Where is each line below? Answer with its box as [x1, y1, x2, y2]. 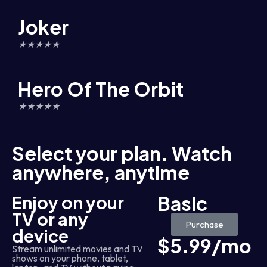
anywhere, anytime [12, 160, 190, 184]
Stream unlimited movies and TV [12, 243, 143, 254]
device [12, 225, 69, 246]
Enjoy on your [12, 191, 124, 213]
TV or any [12, 208, 88, 229]
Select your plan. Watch [12, 141, 232, 165]
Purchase [185, 219, 223, 230]
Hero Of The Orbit [18, 77, 184, 101]
